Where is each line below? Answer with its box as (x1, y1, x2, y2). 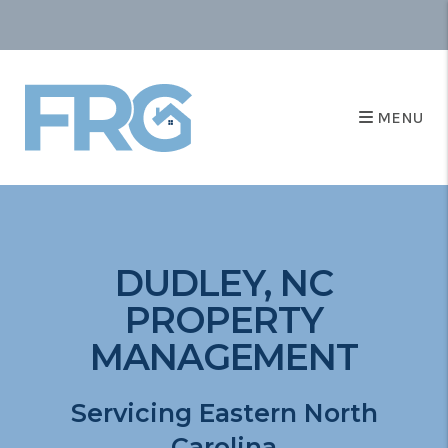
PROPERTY (125, 298, 323, 342)
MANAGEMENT (90, 335, 358, 379)
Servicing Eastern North (70, 398, 378, 428)
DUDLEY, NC (115, 261, 333, 305)
